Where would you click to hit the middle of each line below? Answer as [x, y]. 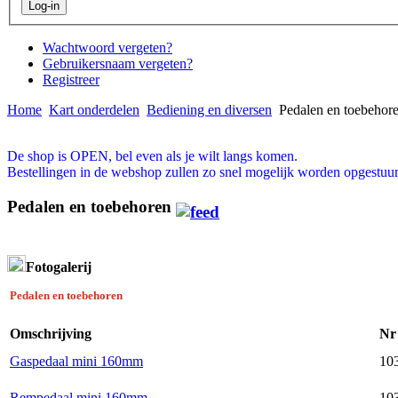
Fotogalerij [59, 267]
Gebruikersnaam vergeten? [118, 64]
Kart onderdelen [94, 110]
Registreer [71, 80]
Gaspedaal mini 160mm [76, 361]
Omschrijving [51, 333]
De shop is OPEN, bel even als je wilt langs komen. [152, 156]
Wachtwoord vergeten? [107, 48]
